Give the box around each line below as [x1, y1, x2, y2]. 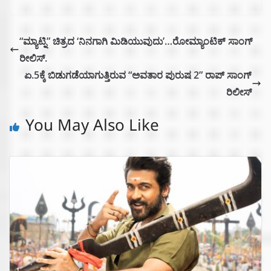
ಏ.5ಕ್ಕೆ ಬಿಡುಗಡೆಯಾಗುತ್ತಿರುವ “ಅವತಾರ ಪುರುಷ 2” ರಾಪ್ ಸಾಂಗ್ [24, 68, 252, 82]
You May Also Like [25, 118, 159, 140]
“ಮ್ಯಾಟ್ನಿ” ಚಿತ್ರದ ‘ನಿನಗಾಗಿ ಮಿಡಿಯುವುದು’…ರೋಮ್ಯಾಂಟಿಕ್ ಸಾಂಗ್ [19, 34, 253, 48]
